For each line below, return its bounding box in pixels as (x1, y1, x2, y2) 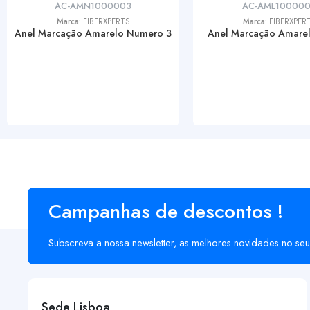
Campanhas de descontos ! (48, 197, 283, 226)
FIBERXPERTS (82, 15, 130, 27)
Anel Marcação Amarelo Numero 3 (15, 26, 172, 40)
